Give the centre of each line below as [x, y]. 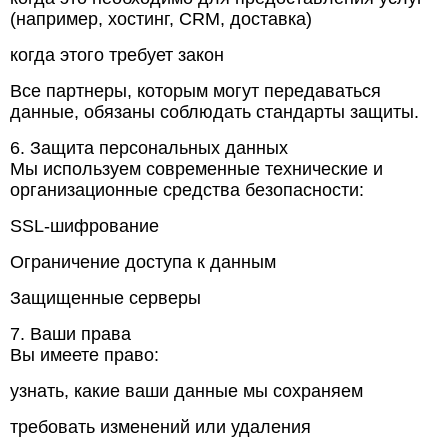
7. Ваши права [70, 334]
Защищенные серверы [105, 298]
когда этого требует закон [117, 55]
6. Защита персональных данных [149, 148]
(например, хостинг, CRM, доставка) [161, 19]
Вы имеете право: [84, 355]
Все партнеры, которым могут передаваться [195, 91]
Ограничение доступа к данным [143, 262]
